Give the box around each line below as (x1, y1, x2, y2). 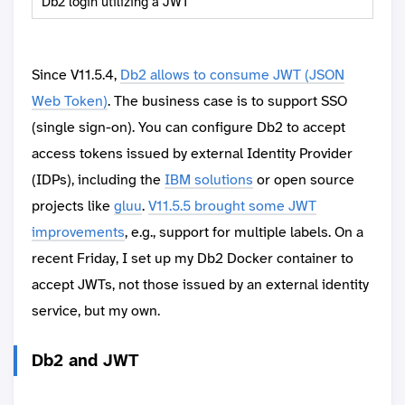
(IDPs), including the (32, 170, 165, 190)
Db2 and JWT (32, 350, 139, 372)
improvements (32, 222, 125, 242)
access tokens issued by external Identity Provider (32, 144, 353, 164)
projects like (32, 196, 114, 216)
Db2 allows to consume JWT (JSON (120, 65, 344, 85)
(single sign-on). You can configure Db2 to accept (32, 118, 345, 137)
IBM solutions (165, 170, 253, 190)
